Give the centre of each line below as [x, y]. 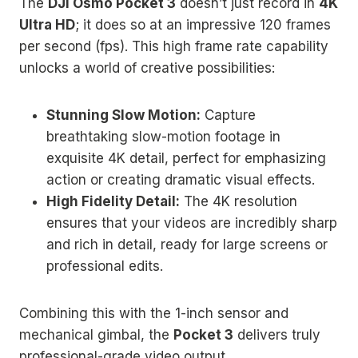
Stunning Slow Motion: [123, 115]
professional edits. [105, 266]
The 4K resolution [239, 201]
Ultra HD [47, 24]
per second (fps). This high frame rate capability [174, 46]
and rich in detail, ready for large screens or [187, 244]
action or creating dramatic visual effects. [181, 179]
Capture [228, 115]
